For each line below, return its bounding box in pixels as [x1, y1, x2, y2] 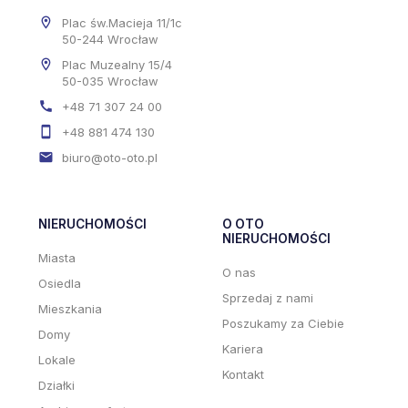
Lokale [38, 352, 76, 368]
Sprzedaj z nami [222, 291, 313, 306]
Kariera [222, 342, 263, 357]
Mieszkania [38, 301, 102, 317]
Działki [38, 378, 75, 393]
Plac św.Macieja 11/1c [62, 15, 182, 30]
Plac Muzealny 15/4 [62, 56, 172, 72]
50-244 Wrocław [62, 31, 158, 46]
